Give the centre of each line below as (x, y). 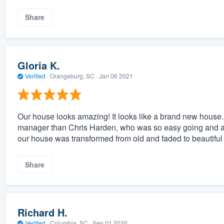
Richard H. (42, 212)
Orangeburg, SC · (73, 76)
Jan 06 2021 (116, 76)
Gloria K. (38, 65)
